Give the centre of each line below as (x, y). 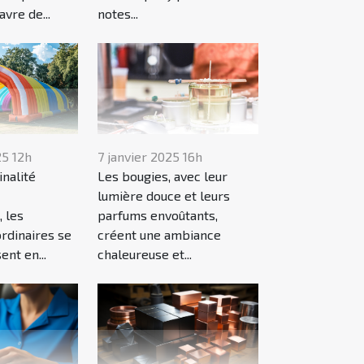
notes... (118, 13)
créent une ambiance (160, 235)
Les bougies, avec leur (163, 176)
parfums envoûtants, (158, 215)
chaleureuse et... (145, 254)
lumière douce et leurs (164, 196)
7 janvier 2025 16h (150, 157)
